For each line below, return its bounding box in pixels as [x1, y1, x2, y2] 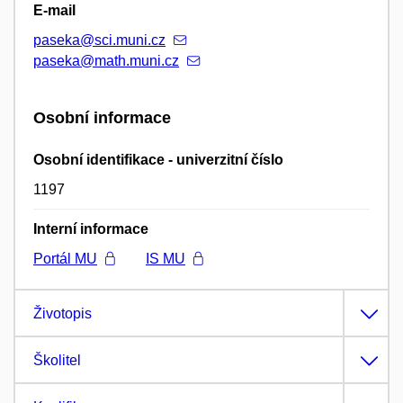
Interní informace [33, 221, 148, 237]
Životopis [33, 306, 92, 322]
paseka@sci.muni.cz [33, 31, 166, 48]
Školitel [33, 353, 81, 369]
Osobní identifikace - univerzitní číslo [33, 152, 283, 168]
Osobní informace [33, 108, 171, 127]
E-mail [33, 2, 76, 18]
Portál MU [33, 251, 97, 267]
